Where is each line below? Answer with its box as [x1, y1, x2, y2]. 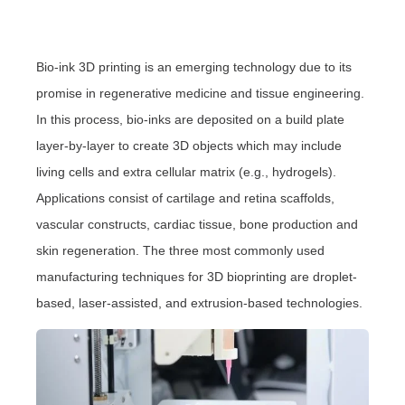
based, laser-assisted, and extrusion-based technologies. [36, 295, 363, 310]
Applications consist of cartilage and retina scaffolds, [36, 190, 334, 205]
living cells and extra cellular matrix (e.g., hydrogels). [36, 164, 336, 179]
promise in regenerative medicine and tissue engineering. [36, 85, 364, 100]
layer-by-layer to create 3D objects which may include [36, 137, 342, 153]
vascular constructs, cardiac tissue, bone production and [36, 216, 358, 231]
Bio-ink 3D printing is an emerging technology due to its [36, 59, 352, 74]
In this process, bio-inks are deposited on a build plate [36, 111, 344, 127]
